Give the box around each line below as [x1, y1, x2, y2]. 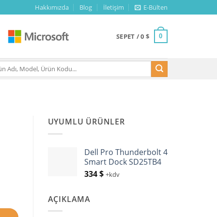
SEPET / [116, 32, 141, 41]
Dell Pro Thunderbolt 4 [84, 146, 168, 157]
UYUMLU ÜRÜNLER [47, 116, 125, 127]
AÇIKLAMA [47, 193, 91, 204]
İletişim [103, 3, 124, 12]
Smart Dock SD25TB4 [84, 156, 161, 167]
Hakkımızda [34, 3, 69, 12]
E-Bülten [143, 3, 168, 12]
